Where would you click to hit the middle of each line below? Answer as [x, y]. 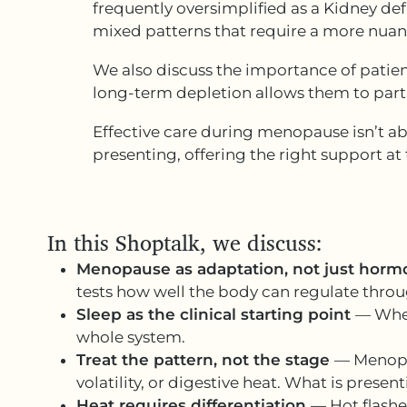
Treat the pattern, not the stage [205, 360]
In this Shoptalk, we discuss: [185, 243]
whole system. [131, 337]
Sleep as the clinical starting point [216, 314]
